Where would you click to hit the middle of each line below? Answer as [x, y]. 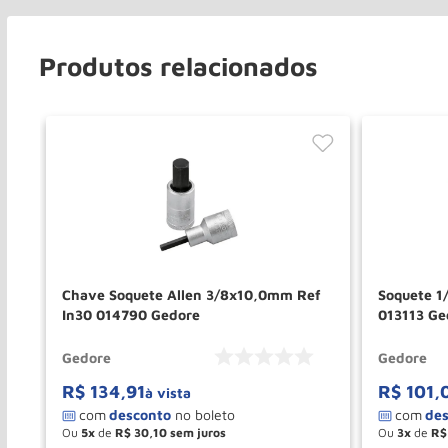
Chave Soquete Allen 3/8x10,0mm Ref [191, 295]
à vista [168, 393]
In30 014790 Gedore [131, 315]
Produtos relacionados [178, 66]
